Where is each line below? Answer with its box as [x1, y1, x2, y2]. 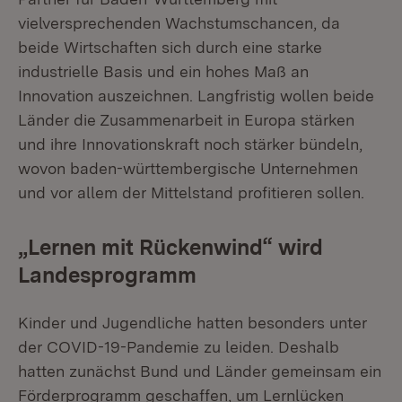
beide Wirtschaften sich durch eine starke [18, 38, 322, 57]
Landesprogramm [18, 262, 197, 288]
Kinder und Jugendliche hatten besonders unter [18, 313, 367, 332]
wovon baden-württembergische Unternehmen [18, 159, 358, 178]
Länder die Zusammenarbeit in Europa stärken [18, 110, 354, 129]
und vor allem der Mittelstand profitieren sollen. [18, 183, 364, 202]
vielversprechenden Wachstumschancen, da [18, 13, 340, 32]
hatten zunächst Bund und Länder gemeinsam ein [18, 362, 381, 380]
